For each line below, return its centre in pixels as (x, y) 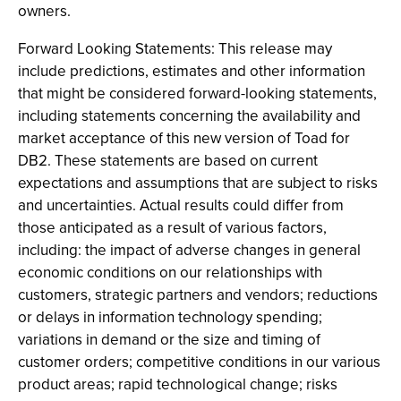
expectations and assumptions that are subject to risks (198, 183)
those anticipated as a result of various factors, (172, 227)
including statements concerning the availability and (189, 115)
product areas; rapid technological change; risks (178, 384)
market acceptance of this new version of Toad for (184, 138)
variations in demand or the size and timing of (169, 339)
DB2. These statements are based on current (168, 160)
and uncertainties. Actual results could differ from (181, 205)
